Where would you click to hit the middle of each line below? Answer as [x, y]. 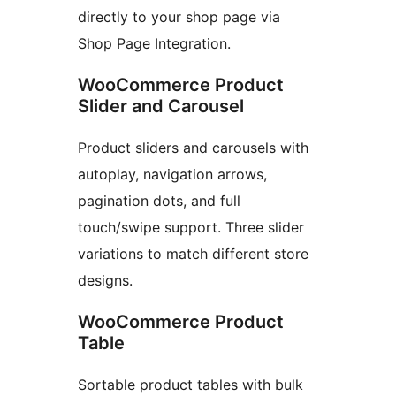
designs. [105, 281]
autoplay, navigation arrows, [172, 175]
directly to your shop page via [179, 17]
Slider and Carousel [161, 107]
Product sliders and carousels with [193, 148]
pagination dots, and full [159, 201]
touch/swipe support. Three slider [191, 228]
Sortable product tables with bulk [190, 385]
